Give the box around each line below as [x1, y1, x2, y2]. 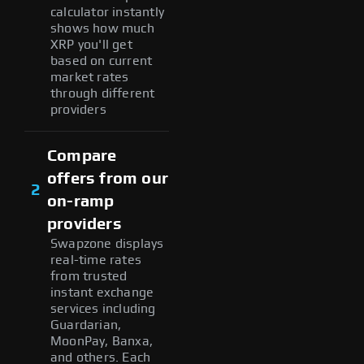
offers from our [47, 170, 168, 187]
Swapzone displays [50, 236, 164, 250]
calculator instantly [50, 5, 164, 19]
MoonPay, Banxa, [50, 334, 153, 348]
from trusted [50, 269, 128, 283]
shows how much [50, 21, 154, 35]
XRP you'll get [50, 37, 132, 51]
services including [50, 301, 156, 315]
